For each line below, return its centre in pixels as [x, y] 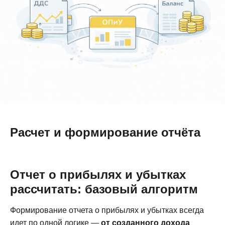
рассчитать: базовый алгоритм [104, 189]
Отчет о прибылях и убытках [98, 175]
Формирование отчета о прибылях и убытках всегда [107, 210]
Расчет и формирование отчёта [105, 133]
